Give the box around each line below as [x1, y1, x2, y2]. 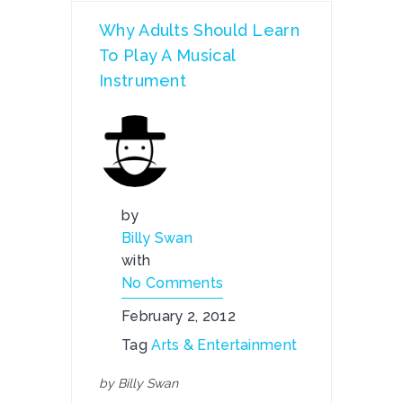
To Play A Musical [99, 46, 236, 65]
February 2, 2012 [121, 308, 236, 325]
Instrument [99, 71, 187, 90]
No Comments [121, 274, 224, 291]
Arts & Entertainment [151, 336, 298, 354]
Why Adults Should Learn [99, 21, 300, 40]
